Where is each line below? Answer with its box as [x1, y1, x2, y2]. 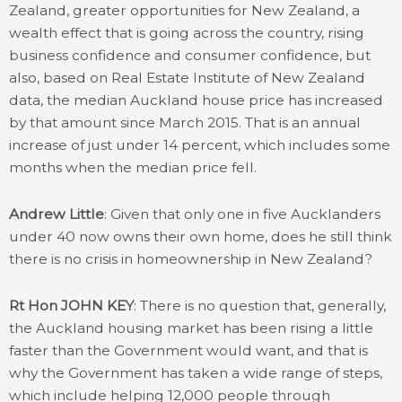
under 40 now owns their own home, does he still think [9, 228, 392, 246]
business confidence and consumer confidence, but [9, 47, 371, 64]
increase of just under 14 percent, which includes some [9, 136, 390, 153]
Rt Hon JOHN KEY [9, 297, 134, 315]
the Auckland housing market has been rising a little [9, 319, 373, 337]
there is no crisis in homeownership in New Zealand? [9, 250, 372, 268]
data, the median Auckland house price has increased [9, 92, 383, 109]
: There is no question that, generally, [134, 297, 386, 315]
